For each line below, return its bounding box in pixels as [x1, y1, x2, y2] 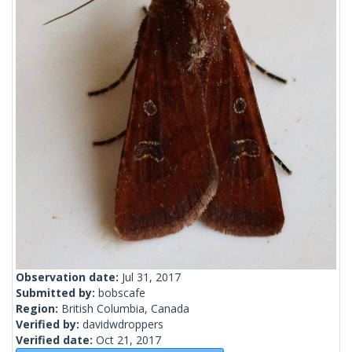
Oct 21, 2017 [96, 332, 161, 348]
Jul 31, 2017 [122, 269, 181, 285]
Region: [16, 301, 61, 317]
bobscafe [98, 285, 145, 301]
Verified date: [16, 332, 96, 348]
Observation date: [16, 269, 122, 285]
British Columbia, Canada [61, 301, 189, 317]
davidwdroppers [82, 317, 163, 332]
